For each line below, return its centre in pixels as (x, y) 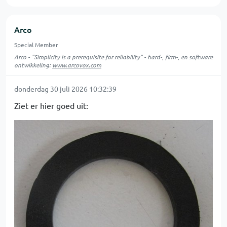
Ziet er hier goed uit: (51, 105)
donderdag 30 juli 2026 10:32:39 (65, 88)
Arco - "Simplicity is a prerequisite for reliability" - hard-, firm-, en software (113, 56)
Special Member (36, 44)
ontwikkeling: (33, 65)
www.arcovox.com (77, 65)
